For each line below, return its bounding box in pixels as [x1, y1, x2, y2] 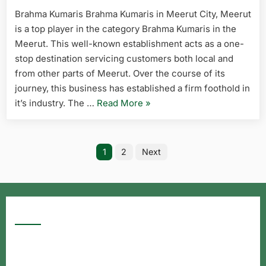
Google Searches [15, 205, 100, 221]
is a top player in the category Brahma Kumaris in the [15, 23, 236, 34]
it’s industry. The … [15, 97, 97, 109]
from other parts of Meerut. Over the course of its [15, 67, 225, 79]
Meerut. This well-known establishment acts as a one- [15, 37, 244, 49]
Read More [97, 97, 143, 109]
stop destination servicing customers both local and [15, 52, 233, 64]
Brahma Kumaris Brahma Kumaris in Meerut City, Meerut [15, 8, 251, 20]
